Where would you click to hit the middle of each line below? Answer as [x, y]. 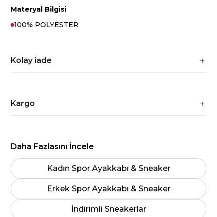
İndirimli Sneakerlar [108, 209]
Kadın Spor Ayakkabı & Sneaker [108, 168]
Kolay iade [31, 60]
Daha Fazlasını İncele [53, 147]
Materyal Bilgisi [39, 9]
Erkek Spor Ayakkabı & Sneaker [108, 189]
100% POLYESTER [46, 25]
